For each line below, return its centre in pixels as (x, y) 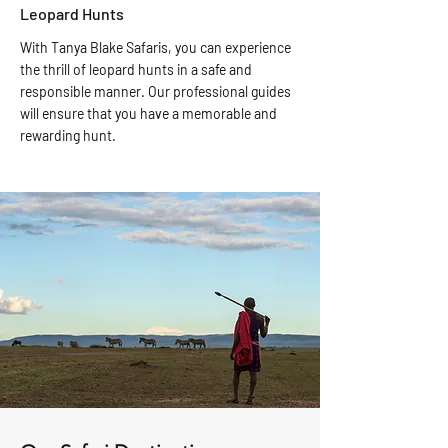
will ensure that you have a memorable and (148, 113)
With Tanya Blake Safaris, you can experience (155, 47)
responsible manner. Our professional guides (155, 91)
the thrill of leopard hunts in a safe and (136, 69)
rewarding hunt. (68, 135)
